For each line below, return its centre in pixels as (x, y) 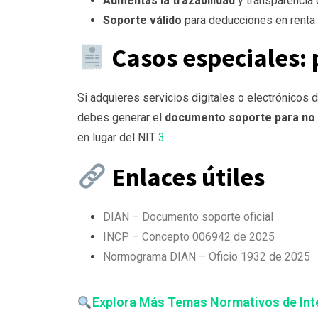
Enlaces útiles (186, 177)
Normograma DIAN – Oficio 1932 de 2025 (207, 257)
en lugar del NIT (118, 138)
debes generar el (121, 118)
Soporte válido (142, 21)
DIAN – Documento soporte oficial (188, 217)
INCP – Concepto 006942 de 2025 (189, 237)
